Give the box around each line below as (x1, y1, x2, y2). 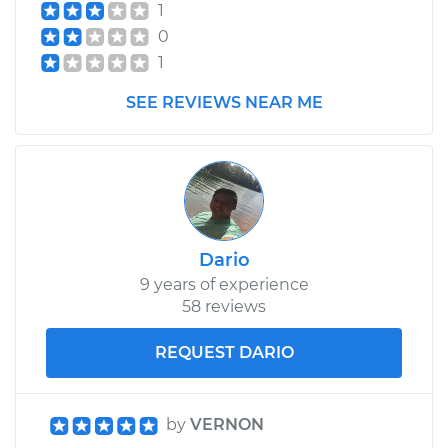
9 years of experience (139, 274, 309, 294)
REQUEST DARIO (154, 342, 294, 362)
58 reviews (182, 296, 266, 316)
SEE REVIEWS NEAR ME (125, 92, 323, 112)
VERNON (190, 414, 264, 434)
